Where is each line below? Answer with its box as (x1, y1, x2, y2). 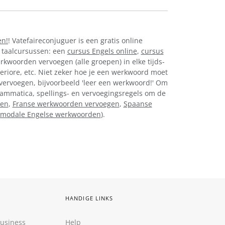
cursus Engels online (67, 46, 137, 56)
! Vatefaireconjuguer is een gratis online (8, 35, 143, 45)
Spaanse (123, 98, 152, 108)
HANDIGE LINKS (65, 194, 114, 202)
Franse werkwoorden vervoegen (12, 98, 120, 108)
